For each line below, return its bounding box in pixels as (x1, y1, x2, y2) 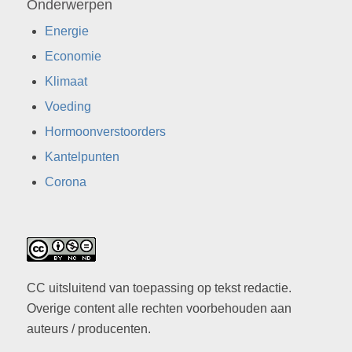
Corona (44, 175, 86, 189)
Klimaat (44, 75, 87, 89)
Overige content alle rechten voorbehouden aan (26, 302, 291, 316)
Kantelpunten (44, 150, 119, 164)
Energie (44, 24, 89, 38)
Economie (44, 49, 101, 64)
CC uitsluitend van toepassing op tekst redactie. (26, 281, 291, 295)
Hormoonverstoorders (44, 125, 166, 139)
